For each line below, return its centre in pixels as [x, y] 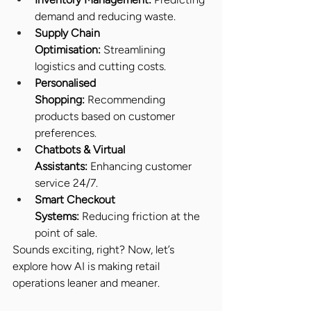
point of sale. [66, 233]
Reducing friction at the [141, 216]
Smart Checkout [76, 199]
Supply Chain [69, 33]
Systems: [57, 216]
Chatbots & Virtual [81, 149]
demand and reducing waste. [105, 16]
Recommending [126, 99]
